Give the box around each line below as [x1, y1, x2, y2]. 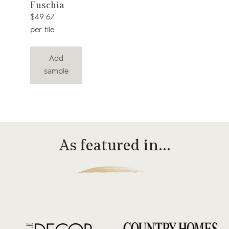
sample [43, 66, 68, 77]
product [43, 11, 80, 25]
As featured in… [58, 138, 171, 154]
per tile [30, 24, 54, 35]
